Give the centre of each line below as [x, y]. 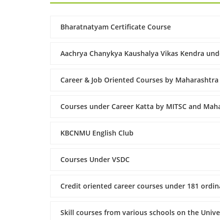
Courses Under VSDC [95, 159]
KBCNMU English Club [97, 133]
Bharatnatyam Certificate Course [116, 27]
